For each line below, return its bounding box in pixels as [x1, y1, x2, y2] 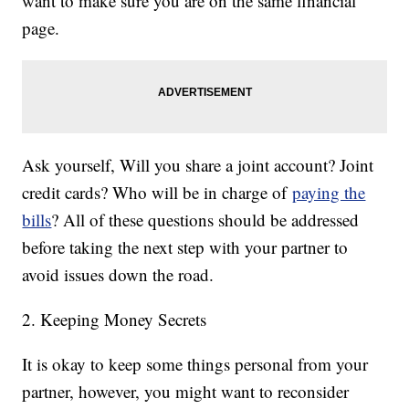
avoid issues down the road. [22, 263, 215, 287]
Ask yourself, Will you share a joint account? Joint [22, 153, 374, 177]
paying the [292, 181, 366, 204]
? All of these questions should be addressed [51, 208, 360, 232]
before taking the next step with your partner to [22, 236, 349, 259]
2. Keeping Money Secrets [22, 308, 207, 331]
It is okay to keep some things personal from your [22, 352, 369, 376]
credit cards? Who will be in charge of [22, 181, 293, 204]
